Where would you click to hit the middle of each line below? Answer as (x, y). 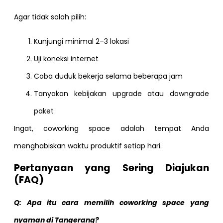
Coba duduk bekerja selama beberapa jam (108, 76)
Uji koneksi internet (66, 59)
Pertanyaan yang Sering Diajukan (111, 168)
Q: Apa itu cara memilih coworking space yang (111, 202)
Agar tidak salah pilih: (50, 17)
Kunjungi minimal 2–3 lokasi (81, 42)
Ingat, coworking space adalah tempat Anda (111, 129)
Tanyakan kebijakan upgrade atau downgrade (121, 94)
